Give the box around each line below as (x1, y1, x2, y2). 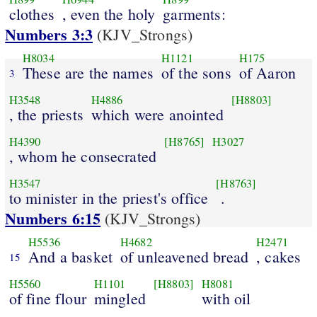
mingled (93, 287, 146, 309)
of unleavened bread (120, 246, 249, 267)
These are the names (22, 62, 154, 83)
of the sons (161, 62, 231, 83)
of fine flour (8, 287, 86, 309)
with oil (202, 287, 251, 309)
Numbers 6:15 (5, 207, 101, 231)
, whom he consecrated (8, 145, 157, 166)
